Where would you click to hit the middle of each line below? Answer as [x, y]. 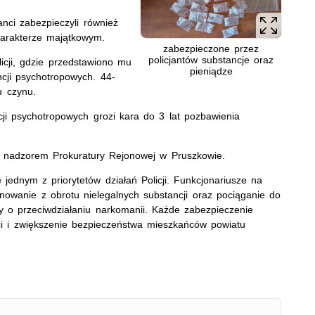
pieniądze [211, 71]
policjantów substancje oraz [211, 59]
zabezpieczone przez [211, 48]
